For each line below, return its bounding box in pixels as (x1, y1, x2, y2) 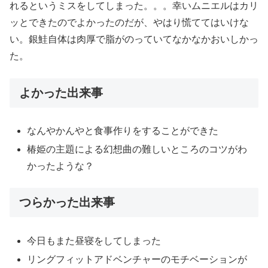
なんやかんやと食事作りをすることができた (27, 125, 219, 136)
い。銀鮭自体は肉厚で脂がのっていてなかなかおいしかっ (10, 34, 258, 45)
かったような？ (27, 161, 95, 171)
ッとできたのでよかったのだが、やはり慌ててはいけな (10, 17, 249, 28)
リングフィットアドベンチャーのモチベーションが (27, 254, 248, 264)
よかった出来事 (19, 86, 103, 99)
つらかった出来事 (19, 196, 115, 209)
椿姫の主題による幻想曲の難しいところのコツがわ (27, 144, 248, 154)
